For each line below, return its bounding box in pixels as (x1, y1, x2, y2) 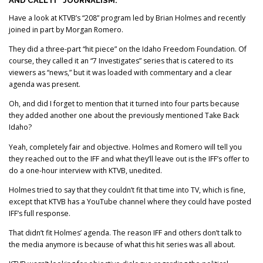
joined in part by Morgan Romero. (9, 25, 123, 35)
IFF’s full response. (9, 208, 72, 218)
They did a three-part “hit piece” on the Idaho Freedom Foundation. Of (9, 44, 247, 55)
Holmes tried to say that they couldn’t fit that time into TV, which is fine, (9, 184, 245, 195)
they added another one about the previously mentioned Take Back (9, 110, 239, 121)
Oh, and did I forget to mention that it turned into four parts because (9, 99, 240, 109)
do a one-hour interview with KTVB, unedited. (9, 165, 164, 176)
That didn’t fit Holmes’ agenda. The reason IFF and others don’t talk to (9, 227, 242, 238)
